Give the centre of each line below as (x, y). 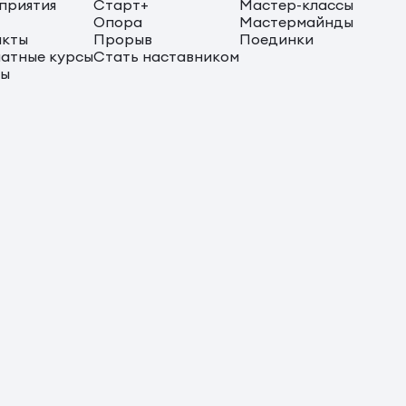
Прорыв (123, 39)
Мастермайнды (296, 22)
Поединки (276, 39)
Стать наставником (166, 57)
